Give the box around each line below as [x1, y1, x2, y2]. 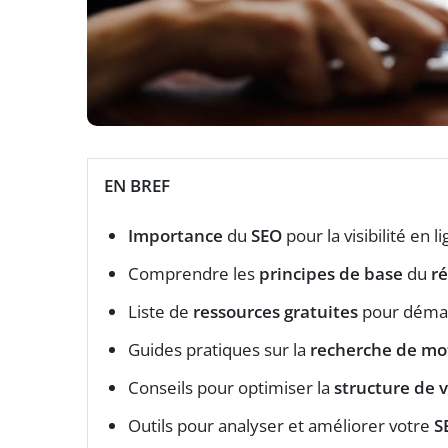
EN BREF [104, 174, 170, 198]
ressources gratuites [193, 300, 358, 324]
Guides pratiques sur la [128, 338, 310, 362]
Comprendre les [128, 262, 259, 286]
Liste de [128, 300, 193, 324]
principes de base [259, 262, 403, 286]
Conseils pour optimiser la [128, 376, 334, 400]
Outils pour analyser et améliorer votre [128, 414, 434, 438]
